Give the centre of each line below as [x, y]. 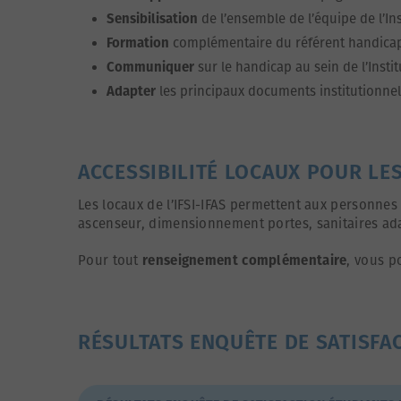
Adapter [131, 91]
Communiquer [150, 67]
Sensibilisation [152, 18]
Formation [138, 43]
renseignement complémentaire [245, 260]
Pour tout [110, 260]
